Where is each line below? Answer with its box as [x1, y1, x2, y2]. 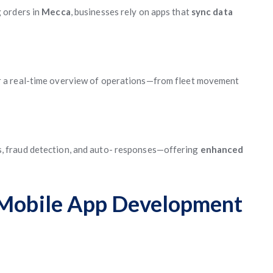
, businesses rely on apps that [70, 6, 191, 17]
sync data [191, 6, 233, 17]
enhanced [200, 144, 244, 155]
